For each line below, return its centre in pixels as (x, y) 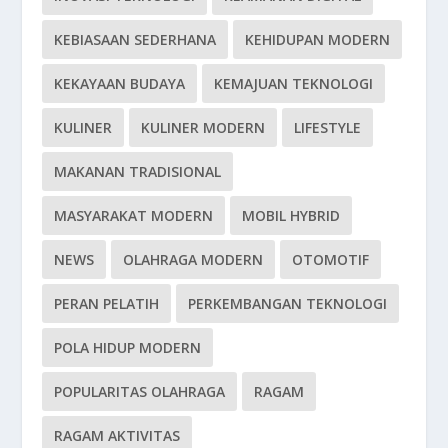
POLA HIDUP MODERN (128, 347)
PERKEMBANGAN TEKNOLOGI (288, 303)
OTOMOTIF (331, 259)
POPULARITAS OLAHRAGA (140, 391)
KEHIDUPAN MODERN (318, 39)
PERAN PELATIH (107, 303)
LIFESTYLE (328, 127)
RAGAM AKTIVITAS (117, 435)
